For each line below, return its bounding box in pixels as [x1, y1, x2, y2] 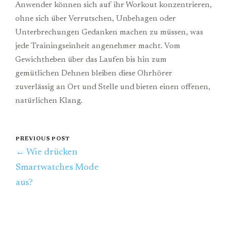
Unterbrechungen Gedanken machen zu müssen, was [15, 28, 203, 37]
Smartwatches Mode [16, 163, 99, 173]
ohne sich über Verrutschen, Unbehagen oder [15, 15, 176, 23]
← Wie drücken [16, 148, 78, 158]
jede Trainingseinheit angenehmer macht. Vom [15, 42, 180, 51]
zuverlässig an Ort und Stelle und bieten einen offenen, [15, 83, 210, 92]
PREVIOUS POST [16, 136, 70, 142]
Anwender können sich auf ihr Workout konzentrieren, [15, 1, 212, 10]
